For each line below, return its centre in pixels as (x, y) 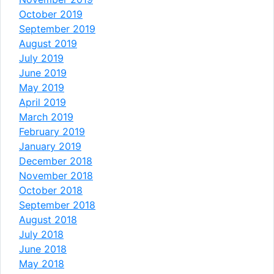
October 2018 (51, 190)
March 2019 (46, 117)
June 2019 (43, 72)
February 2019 (52, 131)
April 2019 (43, 102)
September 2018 (57, 205)
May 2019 (42, 87)
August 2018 (48, 219)
